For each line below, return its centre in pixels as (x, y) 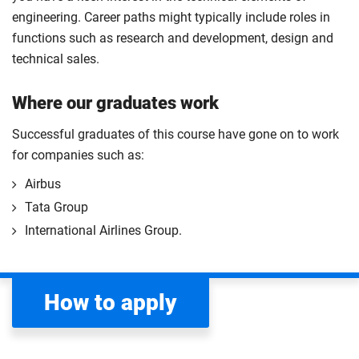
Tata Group (56, 208)
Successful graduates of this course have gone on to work (175, 135)
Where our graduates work (115, 103)
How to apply (111, 303)
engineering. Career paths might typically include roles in (171, 18)
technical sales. (56, 59)
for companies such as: (78, 155)
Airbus (43, 184)
